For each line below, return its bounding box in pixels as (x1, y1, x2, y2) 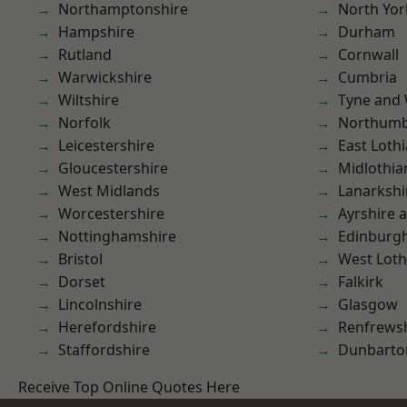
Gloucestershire (58, 158, 168, 178)
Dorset (58, 272, 105, 292)
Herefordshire (58, 317, 156, 337)
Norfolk (58, 113, 111, 133)
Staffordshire (58, 340, 150, 360)
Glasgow (338, 294, 398, 314)
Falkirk (338, 272, 383, 292)
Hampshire (58, 22, 134, 42)
